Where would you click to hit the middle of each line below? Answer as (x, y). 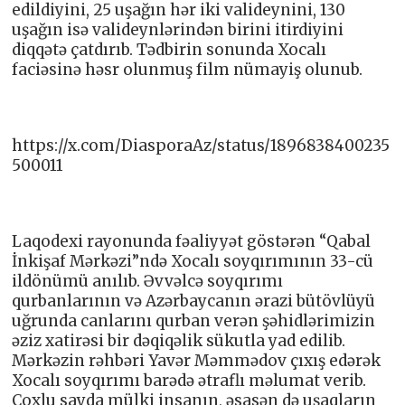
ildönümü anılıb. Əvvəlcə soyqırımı (148, 281)
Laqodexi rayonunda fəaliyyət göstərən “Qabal (192, 241)
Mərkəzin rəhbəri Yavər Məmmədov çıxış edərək (197, 360)
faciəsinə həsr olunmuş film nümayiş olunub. (188, 69)
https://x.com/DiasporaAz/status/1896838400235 (201, 145)
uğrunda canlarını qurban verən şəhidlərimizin (194, 320)
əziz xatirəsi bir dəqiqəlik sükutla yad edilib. (179, 340)
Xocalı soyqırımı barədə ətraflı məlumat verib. (189, 380)
